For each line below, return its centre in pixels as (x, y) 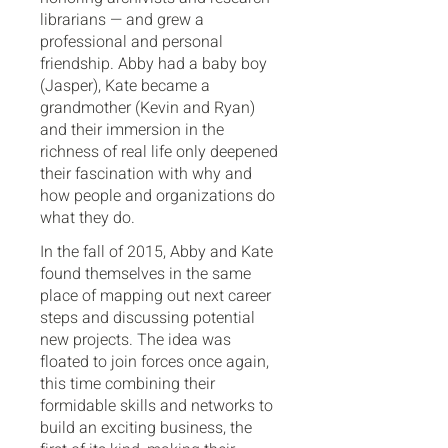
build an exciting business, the (146, 428)
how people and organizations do (157, 196)
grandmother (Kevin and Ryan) (147, 108)
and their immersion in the (132, 130)
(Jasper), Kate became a (125, 86)
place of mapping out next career (155, 296)
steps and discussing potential (147, 318)
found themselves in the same (145, 274)
